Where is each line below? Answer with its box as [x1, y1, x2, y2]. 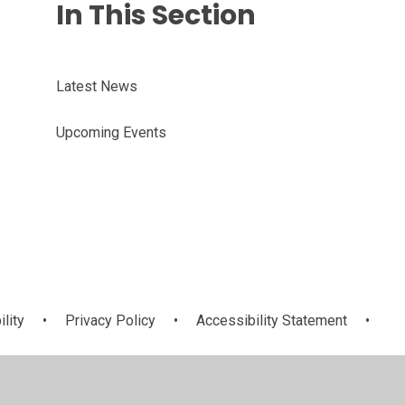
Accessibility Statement [196, 311, 347, 329]
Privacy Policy [65, 311, 155, 329]
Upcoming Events [55, 123, 166, 141]
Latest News [55, 77, 137, 95]
